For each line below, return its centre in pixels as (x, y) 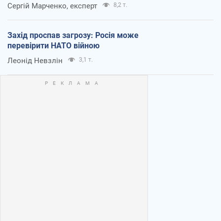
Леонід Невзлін (35, 60)
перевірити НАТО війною (54, 45)
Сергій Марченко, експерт (52, 6)
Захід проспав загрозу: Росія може (73, 35)
